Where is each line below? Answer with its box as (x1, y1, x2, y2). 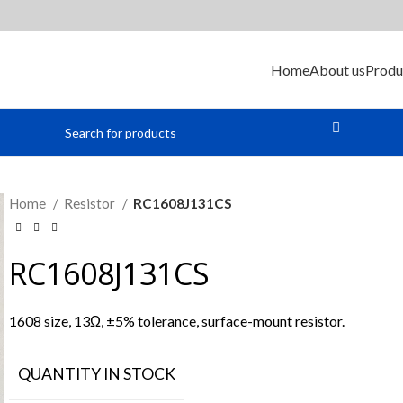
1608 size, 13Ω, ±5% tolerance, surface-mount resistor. (9, 311, 345, 329)
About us (309, 61, 365, 78)
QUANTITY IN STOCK (18, 363, 175, 383)
